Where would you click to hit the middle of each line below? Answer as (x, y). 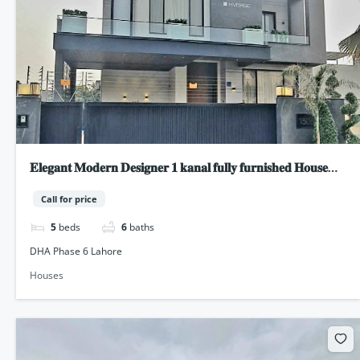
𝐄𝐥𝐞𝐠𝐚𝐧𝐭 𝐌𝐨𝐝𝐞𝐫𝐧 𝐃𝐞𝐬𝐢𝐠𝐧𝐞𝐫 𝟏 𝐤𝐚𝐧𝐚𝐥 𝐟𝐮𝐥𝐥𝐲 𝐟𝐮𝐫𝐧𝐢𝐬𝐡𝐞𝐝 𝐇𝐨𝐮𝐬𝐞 (179, 167)
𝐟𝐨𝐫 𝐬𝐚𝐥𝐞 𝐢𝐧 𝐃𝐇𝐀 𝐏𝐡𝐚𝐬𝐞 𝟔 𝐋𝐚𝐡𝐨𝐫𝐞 (115, 186)
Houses (47, 276)
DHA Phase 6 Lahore (76, 252)
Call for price (70, 198)
